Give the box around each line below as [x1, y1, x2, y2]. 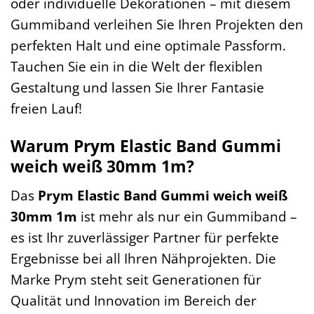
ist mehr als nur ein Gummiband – [77, 206, 297, 226]
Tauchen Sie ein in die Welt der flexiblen [11, 56, 263, 76]
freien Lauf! [11, 98, 82, 118]
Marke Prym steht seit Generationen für [11, 269, 261, 289]
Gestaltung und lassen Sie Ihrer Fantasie [11, 77, 264, 97]
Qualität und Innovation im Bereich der [11, 290, 257, 310]
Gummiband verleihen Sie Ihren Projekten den [11, 14, 303, 34]
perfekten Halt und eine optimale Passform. [11, 35, 286, 55]
